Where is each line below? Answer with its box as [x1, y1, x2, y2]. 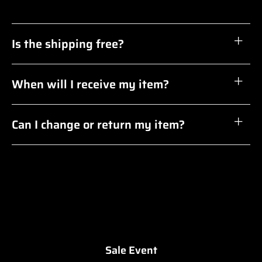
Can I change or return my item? [12, 115, 185, 134]
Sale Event [105, 242, 157, 258]
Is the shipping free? [12, 34, 124, 53]
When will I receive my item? [12, 74, 169, 94]
